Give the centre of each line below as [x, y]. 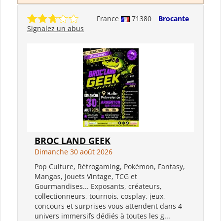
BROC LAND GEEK [73, 140]
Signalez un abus [55, 28]
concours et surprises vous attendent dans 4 [108, 206]
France [109, 18]
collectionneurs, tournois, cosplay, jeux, [100, 196]
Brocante [174, 18]
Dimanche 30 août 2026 [74, 151]
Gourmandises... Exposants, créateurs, [98, 186]
